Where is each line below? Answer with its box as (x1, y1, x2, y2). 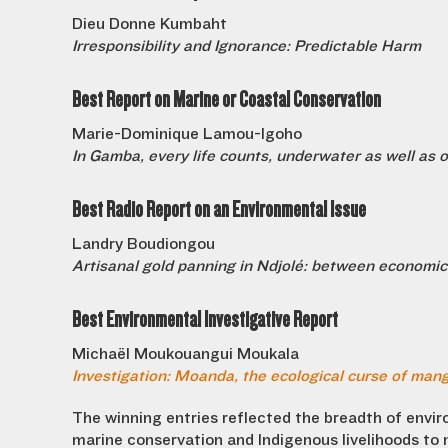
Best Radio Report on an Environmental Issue (72, 197, 366, 222)
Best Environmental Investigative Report (72, 307, 338, 332)
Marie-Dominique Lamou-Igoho (72, 125, 302, 143)
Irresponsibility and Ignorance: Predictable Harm (72, 37, 421, 55)
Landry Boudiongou (72, 235, 215, 253)
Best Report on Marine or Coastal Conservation (72, 87, 381, 112)
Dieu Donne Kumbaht (72, 15, 227, 33)
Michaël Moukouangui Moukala (72, 345, 299, 363)
